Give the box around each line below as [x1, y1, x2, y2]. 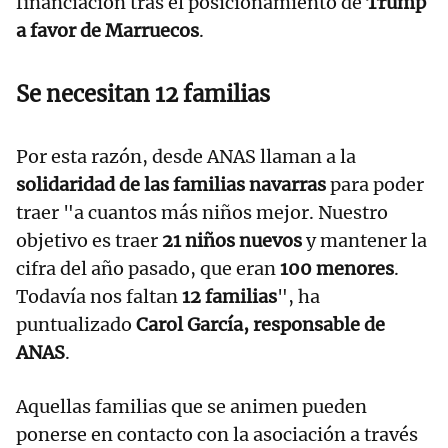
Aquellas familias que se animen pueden [16, 395, 367, 419]
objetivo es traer [16, 229, 162, 253]
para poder [326, 173, 424, 197]
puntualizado [16, 313, 136, 337]
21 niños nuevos [162, 229, 302, 253]
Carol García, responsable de [136, 313, 385, 337]
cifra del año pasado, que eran [16, 257, 280, 281]
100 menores [280, 257, 394, 281]
